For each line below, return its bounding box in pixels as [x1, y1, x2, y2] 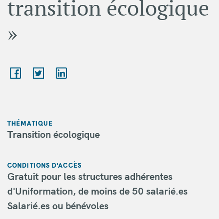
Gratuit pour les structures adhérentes [7, 170, 173, 182]
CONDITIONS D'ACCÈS [7, 161, 82, 169]
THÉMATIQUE [7, 119, 53, 127]
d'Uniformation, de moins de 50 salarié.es [7, 185, 188, 197]
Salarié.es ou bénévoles [7, 199, 109, 212]
